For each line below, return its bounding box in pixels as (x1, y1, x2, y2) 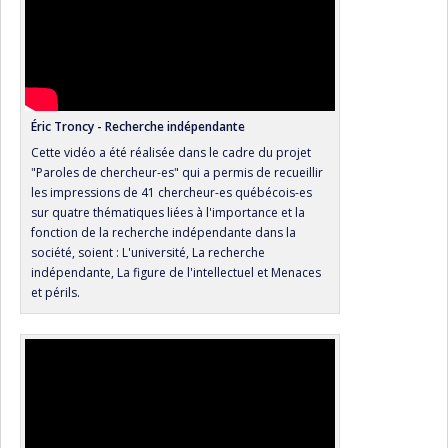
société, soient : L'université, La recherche (31, 244, 265, 262)
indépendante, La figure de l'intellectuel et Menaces (31, 264, 321, 282)
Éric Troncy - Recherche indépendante (31, 118, 245, 136)
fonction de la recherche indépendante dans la (31, 224, 296, 242)
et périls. (31, 284, 80, 302)
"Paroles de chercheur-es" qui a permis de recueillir (31, 164, 323, 182)
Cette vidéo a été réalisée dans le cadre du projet (31, 144, 311, 162)
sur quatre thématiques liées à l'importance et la (31, 204, 305, 222)
